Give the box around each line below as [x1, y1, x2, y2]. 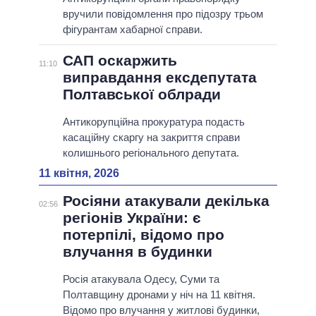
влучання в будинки [62, 243, 212, 260]
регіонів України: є [62, 209, 201, 226]
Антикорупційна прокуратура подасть [62, 116, 245, 128]
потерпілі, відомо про [62, 226, 224, 243]
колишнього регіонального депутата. [62, 147, 239, 159]
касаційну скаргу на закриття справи [62, 131, 240, 144]
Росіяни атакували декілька [62, 193, 269, 209]
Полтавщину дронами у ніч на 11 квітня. [62, 288, 255, 301]
